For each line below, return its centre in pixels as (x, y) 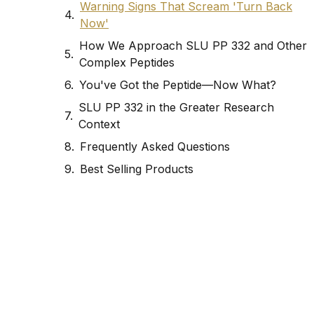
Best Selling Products (137, 169)
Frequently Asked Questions (155, 147)
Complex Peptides (127, 63)
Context (99, 124)
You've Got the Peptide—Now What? (178, 85)
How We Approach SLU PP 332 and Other (193, 46)
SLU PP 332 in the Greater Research (176, 108)
